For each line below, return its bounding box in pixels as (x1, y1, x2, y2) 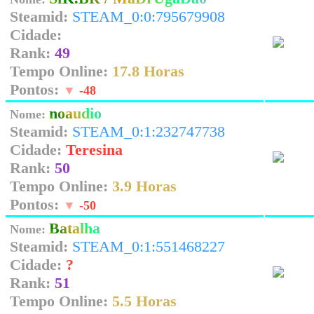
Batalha (49, 219, 100, 237)
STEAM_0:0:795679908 (72, 8, 225, 25)
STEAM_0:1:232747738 (72, 123, 225, 140)
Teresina (66, 141, 123, 158)
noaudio (49, 104, 102, 122)
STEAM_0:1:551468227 (72, 238, 225, 255)
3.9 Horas (112, 177, 177, 195)
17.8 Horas (112, 62, 184, 80)
